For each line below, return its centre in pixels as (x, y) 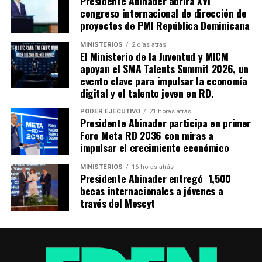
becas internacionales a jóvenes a (151, 191)
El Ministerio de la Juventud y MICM (154, 56)
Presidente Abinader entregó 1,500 (155, 179)
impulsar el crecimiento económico (154, 148)
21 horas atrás (170, 112)
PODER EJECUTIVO (110, 112)
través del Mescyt (117, 203)
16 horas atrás (152, 167)
